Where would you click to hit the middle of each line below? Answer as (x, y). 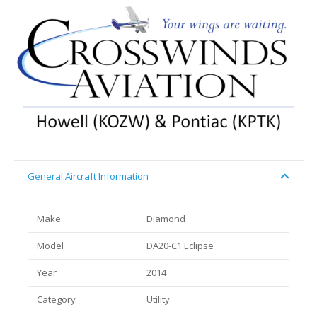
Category (56, 300)
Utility (158, 300)
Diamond (166, 219)
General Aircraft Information (88, 176)
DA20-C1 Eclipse (180, 246)
